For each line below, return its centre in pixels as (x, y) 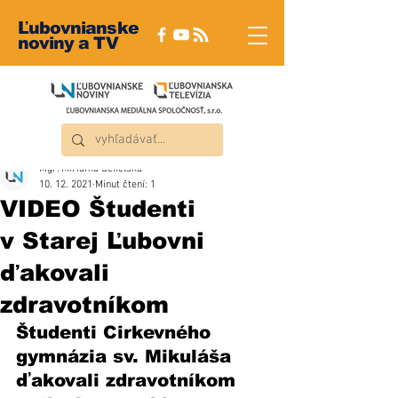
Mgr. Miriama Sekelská (91, 169)
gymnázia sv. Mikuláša (127, 356)
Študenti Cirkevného (116, 332)
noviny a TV (68, 43)
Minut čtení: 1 (125, 185)
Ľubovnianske (78, 28)
